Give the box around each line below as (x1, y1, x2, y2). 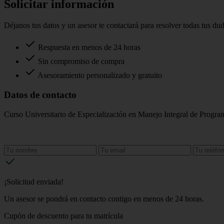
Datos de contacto (4, 89, 76, 100)
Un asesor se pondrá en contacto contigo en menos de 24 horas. (4, 194, 204, 203)
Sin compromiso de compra (36, 57, 124, 66)
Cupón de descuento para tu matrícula (4, 211, 123, 220)
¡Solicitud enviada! (4, 177, 63, 186)
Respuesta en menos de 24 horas (36, 43, 140, 52)
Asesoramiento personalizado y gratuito (36, 71, 162, 80)
